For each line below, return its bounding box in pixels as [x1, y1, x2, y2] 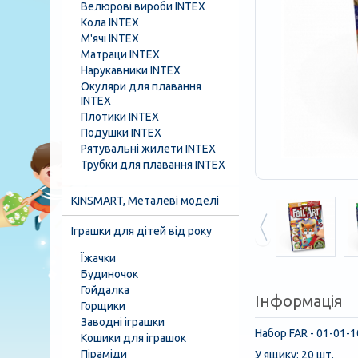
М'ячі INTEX [81, 32, 139, 45]
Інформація [255, 292, 343, 310]
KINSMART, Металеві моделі [71, 194, 219, 207]
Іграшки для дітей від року [71, 225, 212, 237]
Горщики [81, 300, 125, 312]
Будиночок [81, 268, 138, 280]
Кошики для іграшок [81, 332, 186, 344]
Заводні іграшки [81, 316, 165, 328]
